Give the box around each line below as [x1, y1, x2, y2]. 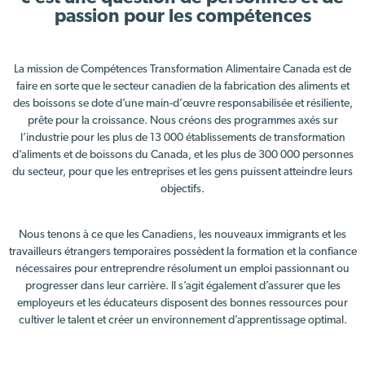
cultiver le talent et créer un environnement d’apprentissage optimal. [18, 314, 347, 327]
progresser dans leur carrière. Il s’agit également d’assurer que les [24, 279, 341, 292]
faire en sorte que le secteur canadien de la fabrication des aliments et [15, 81, 350, 94]
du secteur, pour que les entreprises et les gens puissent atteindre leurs [12, 166, 353, 179]
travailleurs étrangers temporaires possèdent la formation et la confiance [8, 245, 357, 258]
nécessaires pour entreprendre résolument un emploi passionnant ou [15, 262, 350, 275]
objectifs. [161, 183, 204, 196]
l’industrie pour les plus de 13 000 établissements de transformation [20, 132, 345, 145]
